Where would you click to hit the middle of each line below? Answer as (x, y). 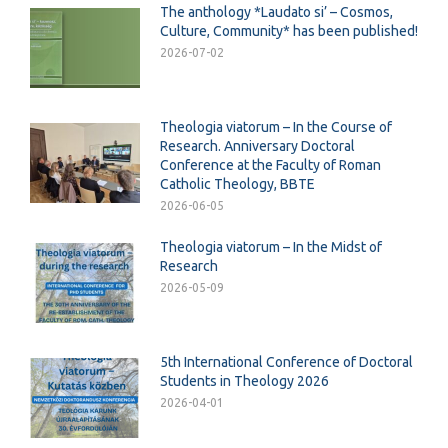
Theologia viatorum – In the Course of (276, 126)
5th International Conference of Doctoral (286, 361)
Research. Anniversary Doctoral (257, 145)
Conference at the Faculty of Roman (270, 164)
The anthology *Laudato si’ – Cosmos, (276, 12)
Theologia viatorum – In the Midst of (271, 246)
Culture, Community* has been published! (289, 31)
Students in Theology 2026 (244, 380)
